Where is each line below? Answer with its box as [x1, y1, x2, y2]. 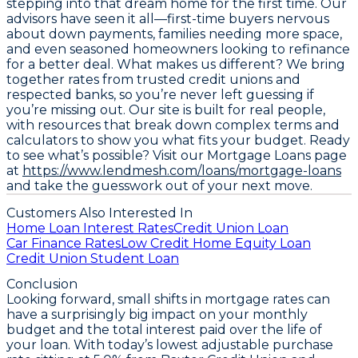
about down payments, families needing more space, [6, 26, 342, 42]
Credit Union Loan [173, 221, 288, 237]
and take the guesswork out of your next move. [6, 177, 312, 193]
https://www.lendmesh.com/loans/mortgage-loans [22, 162, 341, 178]
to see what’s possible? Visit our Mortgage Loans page [6, 147, 347, 163]
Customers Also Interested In [6, 205, 193, 221]
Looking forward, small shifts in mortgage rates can [6, 292, 330, 308]
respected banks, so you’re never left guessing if [6, 86, 314, 102]
